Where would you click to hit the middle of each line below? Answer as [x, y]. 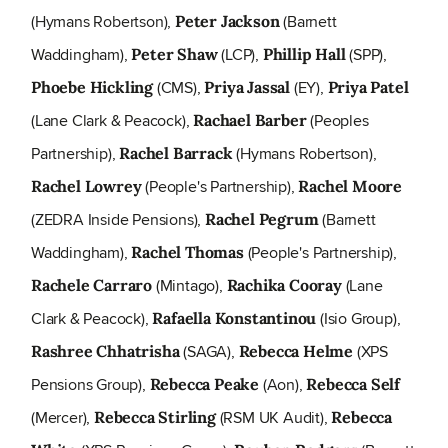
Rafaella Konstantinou [234, 318]
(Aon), [283, 385]
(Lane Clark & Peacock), [112, 121]
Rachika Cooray [284, 285]
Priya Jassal [247, 87]
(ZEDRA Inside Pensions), [118, 220]
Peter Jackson [227, 21]
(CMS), [179, 88]
